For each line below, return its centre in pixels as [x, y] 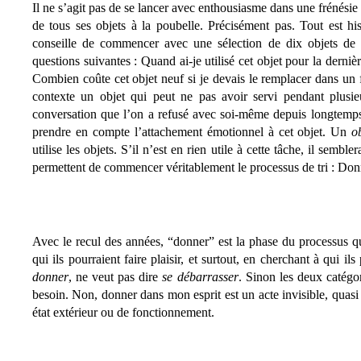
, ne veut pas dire [116, 277]
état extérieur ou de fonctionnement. [125, 312]
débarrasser [207, 277]
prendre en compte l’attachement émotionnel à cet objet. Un [192, 132]
